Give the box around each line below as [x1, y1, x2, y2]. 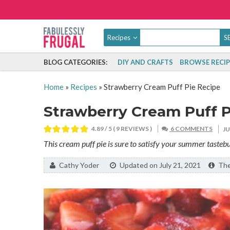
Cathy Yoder [57, 161, 104, 169]
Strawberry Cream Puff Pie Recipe [103, 82, 220, 91]
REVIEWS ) [120, 125, 152, 132]
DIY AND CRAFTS [117, 58, 173, 66]
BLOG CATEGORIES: [43, 58, 107, 66]
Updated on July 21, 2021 [118, 161, 202, 169]
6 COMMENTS [169, 125, 213, 132]
